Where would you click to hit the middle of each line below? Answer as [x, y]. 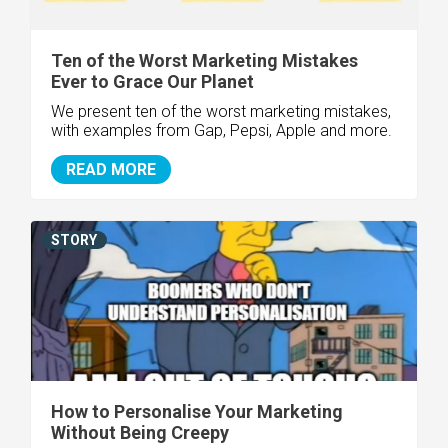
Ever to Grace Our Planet [152, 81]
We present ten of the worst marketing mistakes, [221, 111]
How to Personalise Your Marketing [197, 411]
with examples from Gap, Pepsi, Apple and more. [221, 130]
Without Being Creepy [140, 432]
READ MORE [111, 169]
